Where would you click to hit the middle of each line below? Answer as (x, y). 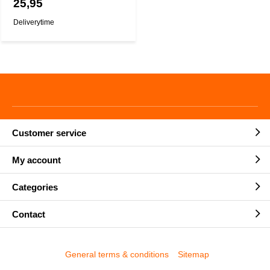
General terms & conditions (117, 254)
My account (36, 160)
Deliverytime (34, 22)
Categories (35, 187)
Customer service (49, 133)
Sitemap (194, 254)
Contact (29, 214)
